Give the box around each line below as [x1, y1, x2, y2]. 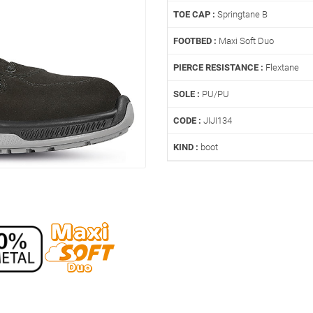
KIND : [173, 142, 198, 152]
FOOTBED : [173, 36, 217, 46]
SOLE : [173, 89, 200, 99]
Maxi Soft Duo [217, 36, 274, 46]
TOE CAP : [173, 9, 215, 20]
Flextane [263, 62, 299, 73]
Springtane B [215, 9, 268, 20]
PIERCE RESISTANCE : [173, 62, 263, 73]
